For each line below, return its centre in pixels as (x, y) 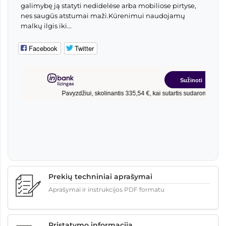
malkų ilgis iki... (46, 26)
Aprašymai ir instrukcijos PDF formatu (106, 190)
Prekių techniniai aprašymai (100, 177)
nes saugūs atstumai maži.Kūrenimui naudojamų (103, 16)
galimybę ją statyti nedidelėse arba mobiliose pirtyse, (108, 6)
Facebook (43, 48)
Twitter (84, 48)
